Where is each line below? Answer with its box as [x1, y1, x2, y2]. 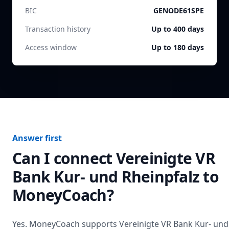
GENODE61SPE [153, 6, 204, 15]
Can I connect [12, 148, 116, 169]
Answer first [12, 132, 62, 144]
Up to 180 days [151, 42, 204, 52]
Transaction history [25, 24, 90, 34]
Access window [25, 42, 77, 52]
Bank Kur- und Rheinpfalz [12, 166, 199, 187]
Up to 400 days [151, 24, 204, 34]
